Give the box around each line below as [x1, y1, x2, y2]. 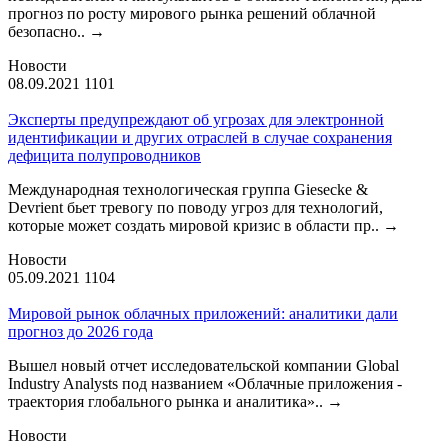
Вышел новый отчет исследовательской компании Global [8, 356, 399, 374]
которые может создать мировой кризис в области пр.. [8, 216, 383, 234]
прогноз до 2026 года [8, 322, 153, 340]
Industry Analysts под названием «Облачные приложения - [8, 374, 402, 392]
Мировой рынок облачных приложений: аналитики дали [8, 304, 398, 322]
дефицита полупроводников [8, 146, 201, 164]
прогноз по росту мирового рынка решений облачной [8, 4, 376, 22]
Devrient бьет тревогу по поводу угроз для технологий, [8, 198, 383, 216]
